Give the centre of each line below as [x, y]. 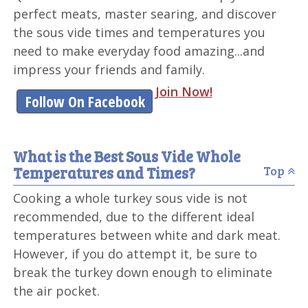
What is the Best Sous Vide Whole [127, 156]
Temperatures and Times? [104, 172]
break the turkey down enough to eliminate [143, 272]
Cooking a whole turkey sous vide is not [131, 198]
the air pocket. [57, 290]
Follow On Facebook [85, 101]
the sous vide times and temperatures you [140, 32]
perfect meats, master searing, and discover [145, 13]
